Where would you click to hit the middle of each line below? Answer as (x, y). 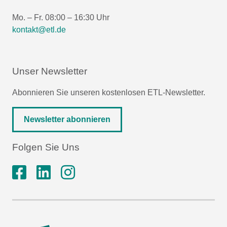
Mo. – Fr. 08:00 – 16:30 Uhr (61, 17)
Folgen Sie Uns (46, 147)
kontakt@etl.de (39, 29)
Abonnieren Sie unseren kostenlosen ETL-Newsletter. (109, 92)
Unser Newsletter (50, 71)
